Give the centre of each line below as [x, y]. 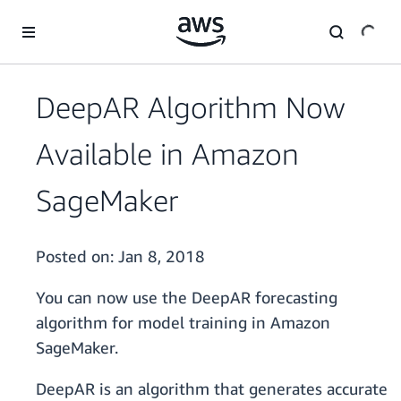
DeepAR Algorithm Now [191, 107]
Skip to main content [67, 17]
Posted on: [77, 256]
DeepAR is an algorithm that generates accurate [212, 389]
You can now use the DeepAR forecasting [187, 298]
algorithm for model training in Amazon [183, 323]
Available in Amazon [167, 154]
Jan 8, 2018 [162, 256]
